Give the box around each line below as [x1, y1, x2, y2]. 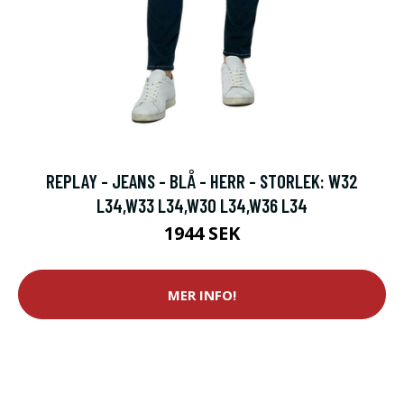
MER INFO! [168, 285, 236, 304]
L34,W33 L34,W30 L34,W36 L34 [96, 194, 308, 217]
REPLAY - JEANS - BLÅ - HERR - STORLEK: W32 [46, 170, 358, 193]
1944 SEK [164, 221, 240, 246]
